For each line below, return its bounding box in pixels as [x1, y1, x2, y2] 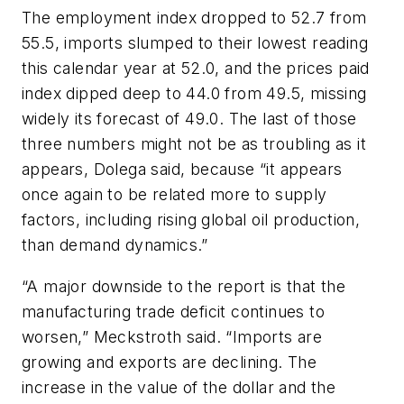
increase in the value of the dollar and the [22, 377, 336, 397]
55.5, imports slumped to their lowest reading [22, 32, 368, 52]
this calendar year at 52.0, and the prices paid [22, 58, 370, 78]
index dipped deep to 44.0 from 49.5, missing [22, 83, 367, 103]
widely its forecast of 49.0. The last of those [22, 108, 357, 128]
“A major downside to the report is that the [22, 276, 346, 296]
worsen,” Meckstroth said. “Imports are [22, 326, 323, 346]
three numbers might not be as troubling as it [22, 133, 366, 153]
